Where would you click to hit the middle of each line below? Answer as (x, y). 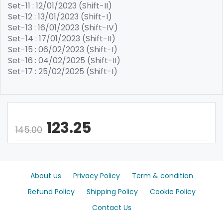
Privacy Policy (96, 175)
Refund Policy (51, 191)
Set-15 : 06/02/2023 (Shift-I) (63, 50)
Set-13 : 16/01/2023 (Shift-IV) (63, 28)
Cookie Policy (172, 191)
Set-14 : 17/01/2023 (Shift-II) (62, 39)
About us (46, 175)
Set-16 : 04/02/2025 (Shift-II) (64, 60)
